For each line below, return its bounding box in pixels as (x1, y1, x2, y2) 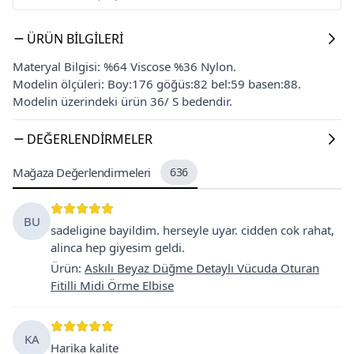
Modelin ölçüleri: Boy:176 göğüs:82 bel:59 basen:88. (13, 75, 301, 92)
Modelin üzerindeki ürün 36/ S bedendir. (13, 92, 232, 109)
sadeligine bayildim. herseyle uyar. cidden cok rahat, (51, 221, 334, 238)
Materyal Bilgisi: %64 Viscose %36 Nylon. (13, 58, 236, 74)
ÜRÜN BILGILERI (27, 29, 123, 47)
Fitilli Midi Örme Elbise (51, 277, 174, 293)
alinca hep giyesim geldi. (51, 239, 185, 255)
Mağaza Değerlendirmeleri (13, 164, 151, 180)
